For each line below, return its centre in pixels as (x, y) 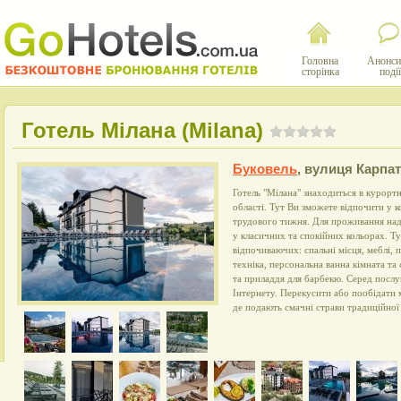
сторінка (320, 72)
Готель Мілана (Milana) (142, 130)
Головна (320, 61)
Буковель (265, 169)
